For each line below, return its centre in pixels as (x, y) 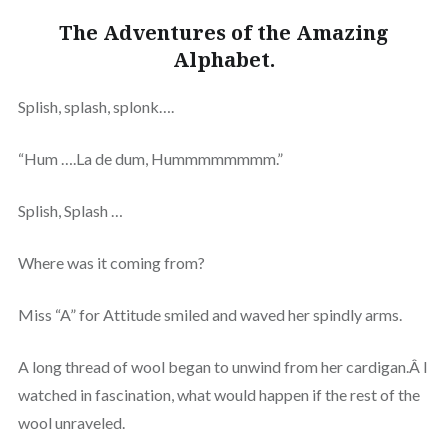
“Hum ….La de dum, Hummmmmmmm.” (150, 158)
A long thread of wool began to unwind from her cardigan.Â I (222, 366)
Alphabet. (224, 59)
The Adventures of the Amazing (224, 32)
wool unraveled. (71, 422)
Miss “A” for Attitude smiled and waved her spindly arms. (209, 314)
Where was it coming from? (111, 262)
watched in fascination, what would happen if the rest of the (218, 394)
